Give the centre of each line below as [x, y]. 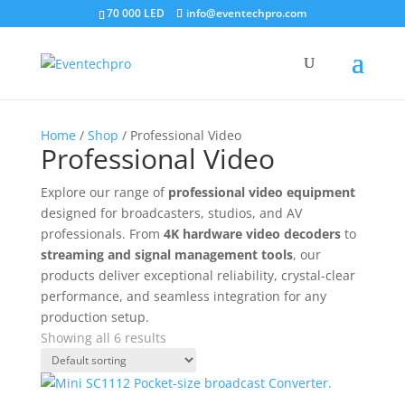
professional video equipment [261, 192]
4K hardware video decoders [252, 234]
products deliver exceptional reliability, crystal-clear [198, 275]
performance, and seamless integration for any [183, 296]
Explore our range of [104, 192]
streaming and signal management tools [166, 254]
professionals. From [102, 234]
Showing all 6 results [103, 338]
